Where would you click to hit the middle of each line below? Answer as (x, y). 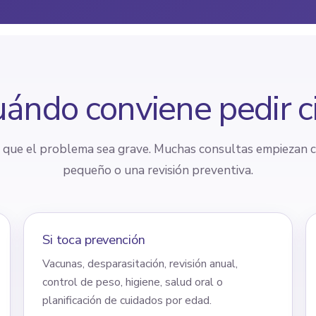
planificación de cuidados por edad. (127, 300)
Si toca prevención (94, 239)
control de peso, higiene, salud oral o (133, 282)
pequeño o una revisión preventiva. (158, 170)
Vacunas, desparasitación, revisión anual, (140, 263)
